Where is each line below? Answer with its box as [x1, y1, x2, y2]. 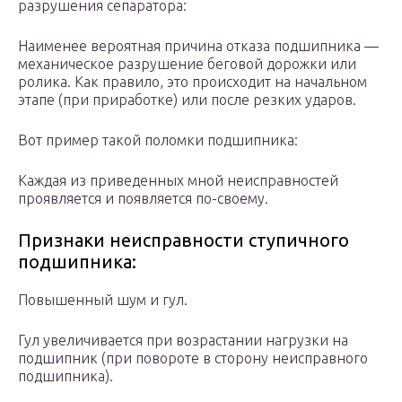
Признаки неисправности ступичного [18, 230, 349, 251]
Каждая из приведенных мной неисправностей [18, 172, 338, 189]
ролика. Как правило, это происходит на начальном [18, 74, 367, 91]
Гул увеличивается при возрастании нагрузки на [18, 332, 348, 349]
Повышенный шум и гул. [18, 292, 188, 309]
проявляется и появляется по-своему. [18, 190, 268, 207]
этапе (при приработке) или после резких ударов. [18, 92, 356, 109]
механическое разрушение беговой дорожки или [18, 56, 356, 73]
